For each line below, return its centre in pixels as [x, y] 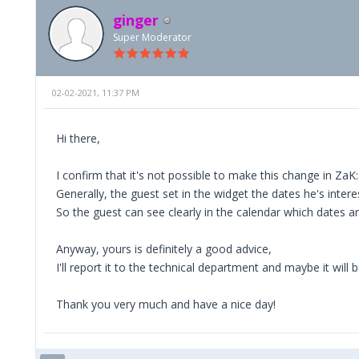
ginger [136, 20]
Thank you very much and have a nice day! [166, 304]
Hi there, [78, 138]
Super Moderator [152, 37]
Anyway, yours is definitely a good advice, [164, 248]
